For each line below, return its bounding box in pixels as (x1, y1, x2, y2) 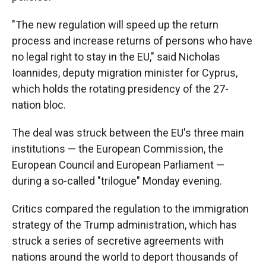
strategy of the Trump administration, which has (12, 218, 237, 232)
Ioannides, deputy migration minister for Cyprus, (12, 66, 237, 80)
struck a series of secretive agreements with (12, 235, 224, 248)
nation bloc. (12, 99, 66, 112)
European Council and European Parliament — (12, 159, 224, 172)
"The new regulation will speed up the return (12, 18, 218, 31)
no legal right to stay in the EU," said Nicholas (12, 50, 220, 64)
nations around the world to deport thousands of (12, 251, 239, 264)
